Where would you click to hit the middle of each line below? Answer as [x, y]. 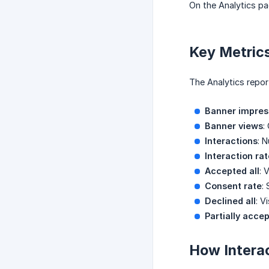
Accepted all [232, 171]
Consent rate [233, 186]
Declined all [230, 201]
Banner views [234, 126]
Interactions [231, 141]
